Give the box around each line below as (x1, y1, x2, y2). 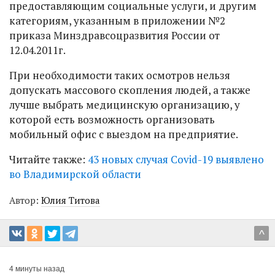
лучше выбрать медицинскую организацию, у (9, 98, 240, 112)
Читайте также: (9, 152, 88, 166)
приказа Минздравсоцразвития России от (9, 28, 220, 42)
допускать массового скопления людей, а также (9, 83, 250, 97)
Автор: (9, 194, 41, 206)
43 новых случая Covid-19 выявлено (88, 152, 264, 166)
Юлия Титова (41, 194, 100, 206)
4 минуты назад (9, 265, 64, 273)
